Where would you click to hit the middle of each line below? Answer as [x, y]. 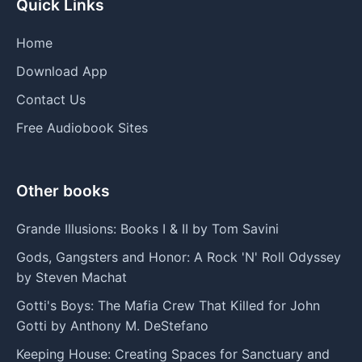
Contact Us [51, 99]
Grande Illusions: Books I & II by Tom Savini [147, 228]
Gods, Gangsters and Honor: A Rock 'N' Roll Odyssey [179, 257]
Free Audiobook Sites [82, 127]
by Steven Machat [72, 277]
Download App [62, 71]
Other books [63, 190]
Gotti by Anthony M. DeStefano [112, 325]
